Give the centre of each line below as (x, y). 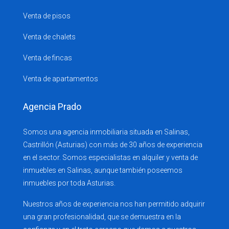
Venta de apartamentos (61, 79)
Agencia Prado (52, 107)
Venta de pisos (47, 16)
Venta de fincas (48, 58)
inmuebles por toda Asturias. (69, 183)
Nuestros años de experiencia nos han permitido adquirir (114, 204)
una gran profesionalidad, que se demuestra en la (102, 217)
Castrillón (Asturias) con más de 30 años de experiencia (113, 145)
